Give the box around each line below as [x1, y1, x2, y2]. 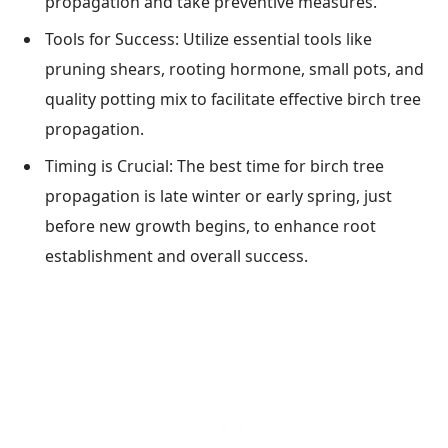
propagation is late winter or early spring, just [45, 184, 392, 207]
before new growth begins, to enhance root [45, 214, 376, 237]
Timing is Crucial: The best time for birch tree [45, 154, 384, 177]
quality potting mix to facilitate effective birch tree [45, 87, 421, 110]
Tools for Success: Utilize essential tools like [45, 27, 372, 50]
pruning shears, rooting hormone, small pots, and [45, 57, 424, 80]
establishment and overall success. [45, 244, 308, 267]
